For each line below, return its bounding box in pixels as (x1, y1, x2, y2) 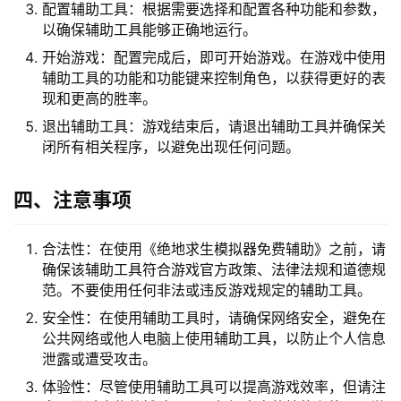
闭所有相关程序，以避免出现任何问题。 (42, 138, 300, 157)
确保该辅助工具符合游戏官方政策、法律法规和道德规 (42, 260, 386, 279)
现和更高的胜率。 (42, 90, 157, 108)
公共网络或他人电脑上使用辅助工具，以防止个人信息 (42, 329, 386, 348)
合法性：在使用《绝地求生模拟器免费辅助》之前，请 (42, 240, 386, 259)
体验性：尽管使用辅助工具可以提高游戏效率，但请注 (42, 378, 386, 397)
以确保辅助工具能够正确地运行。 (42, 21, 257, 39)
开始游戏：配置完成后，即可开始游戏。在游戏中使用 (42, 48, 386, 67)
